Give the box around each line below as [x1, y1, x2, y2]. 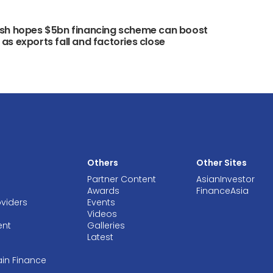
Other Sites [196, 157, 247, 169]
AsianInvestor [196, 173, 255, 186]
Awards [87, 185, 119, 197]
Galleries [87, 219, 125, 232]
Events [87, 196, 115, 209]
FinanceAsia [196, 185, 249, 197]
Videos [87, 208, 117, 221]
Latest [87, 231, 113, 244]
